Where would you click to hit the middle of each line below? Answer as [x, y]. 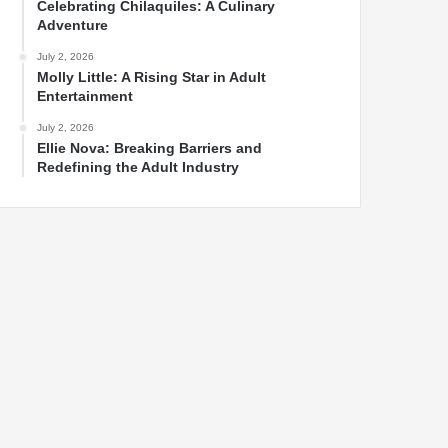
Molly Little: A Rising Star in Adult [151, 77]
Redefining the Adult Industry [138, 167]
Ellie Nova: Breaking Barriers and [149, 148]
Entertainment [85, 96]
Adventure [72, 25]
